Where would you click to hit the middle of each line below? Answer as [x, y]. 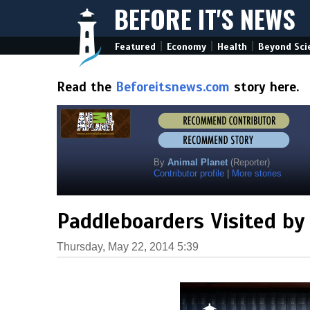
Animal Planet [198, 162]
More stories [257, 173]
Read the [86, 87]
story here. [264, 87]
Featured [135, 47]
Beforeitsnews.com [173, 87]
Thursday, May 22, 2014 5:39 [128, 247]
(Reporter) [250, 162]
